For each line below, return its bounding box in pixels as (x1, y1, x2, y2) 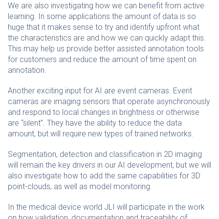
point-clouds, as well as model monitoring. (8, 182, 152, 191)
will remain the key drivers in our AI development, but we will (8, 160, 211, 170)
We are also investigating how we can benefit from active (8, 1, 204, 10)
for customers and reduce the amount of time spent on (8, 55, 197, 64)
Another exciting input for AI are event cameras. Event (8, 86, 192, 95)
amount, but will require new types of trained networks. (8, 129, 194, 138)
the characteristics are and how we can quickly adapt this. (8, 33, 206, 43)
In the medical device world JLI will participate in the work (8, 202, 205, 212)
